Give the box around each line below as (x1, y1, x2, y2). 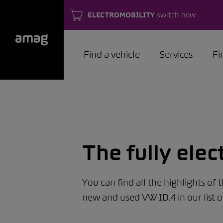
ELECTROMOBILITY (88, 10, 155, 19)
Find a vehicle (84, 49, 140, 60)
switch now (155, 10, 196, 19)
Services (160, 49, 193, 60)
